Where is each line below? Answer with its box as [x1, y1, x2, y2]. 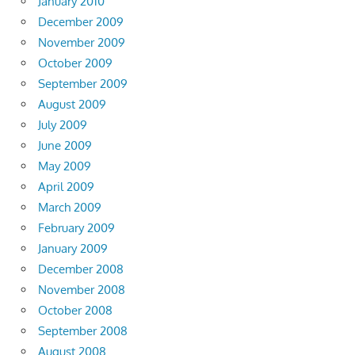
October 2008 [38, 303, 113, 319]
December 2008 [38, 261, 124, 277]
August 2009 [38, 97, 106, 113]
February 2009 [38, 220, 115, 236]
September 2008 [38, 323, 128, 339]
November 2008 [38, 282, 125, 298]
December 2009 [38, 14, 124, 30]
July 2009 [38, 117, 87, 133]
